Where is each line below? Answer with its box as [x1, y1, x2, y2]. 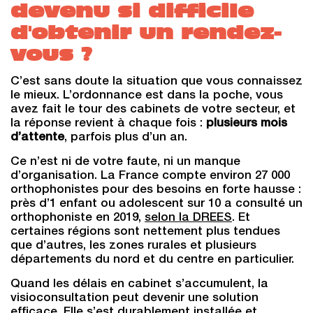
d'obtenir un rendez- [10, 22, 282, 43]
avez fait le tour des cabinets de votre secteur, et [10, 104, 296, 116]
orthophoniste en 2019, [10, 212, 145, 224]
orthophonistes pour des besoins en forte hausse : [10, 184, 301, 196]
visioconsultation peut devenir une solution [10, 293, 259, 305]
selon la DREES [145, 212, 232, 224]
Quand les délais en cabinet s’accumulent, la [10, 279, 268, 291]
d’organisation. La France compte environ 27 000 [10, 170, 290, 182]
